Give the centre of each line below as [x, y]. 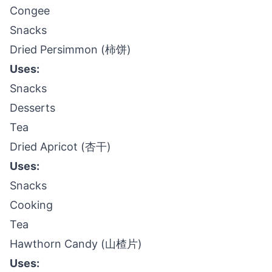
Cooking [31, 205]
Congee [30, 11]
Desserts [32, 108]
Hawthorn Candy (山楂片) [76, 244]
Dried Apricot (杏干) [60, 147]
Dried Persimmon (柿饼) [70, 49]
